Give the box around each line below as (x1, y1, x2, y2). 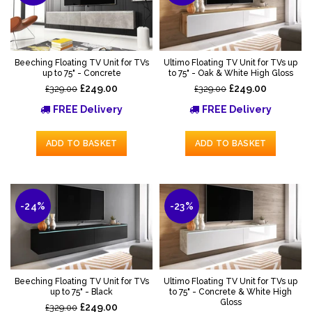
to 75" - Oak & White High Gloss (168, 68, 293, 79)
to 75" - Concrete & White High (169, 286, 292, 297)
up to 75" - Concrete (42, 68, 121, 79)
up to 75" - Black (50, 286, 113, 297)
